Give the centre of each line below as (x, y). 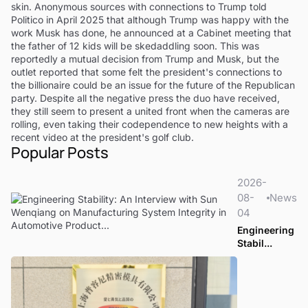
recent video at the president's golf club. (102, 137)
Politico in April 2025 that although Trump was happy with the (150, 19)
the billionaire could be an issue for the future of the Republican (153, 85)
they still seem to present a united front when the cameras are (150, 111)
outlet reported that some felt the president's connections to (146, 71)
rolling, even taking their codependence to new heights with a (150, 124)
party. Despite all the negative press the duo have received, (145, 98)
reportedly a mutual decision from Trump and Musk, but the (145, 58)
